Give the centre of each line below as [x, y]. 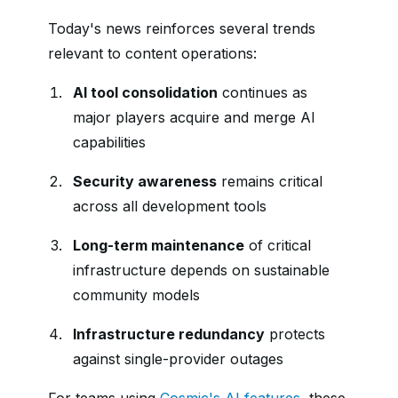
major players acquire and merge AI [194, 117]
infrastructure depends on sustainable [201, 270]
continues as [263, 92]
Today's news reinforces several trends [182, 28]
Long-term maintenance [159, 245]
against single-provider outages [178, 359]
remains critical [270, 181]
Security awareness [145, 181]
